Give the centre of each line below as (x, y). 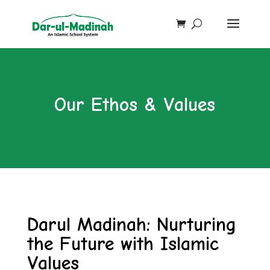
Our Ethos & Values (135, 105)
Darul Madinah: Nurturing (131, 224)
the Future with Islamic (123, 244)
